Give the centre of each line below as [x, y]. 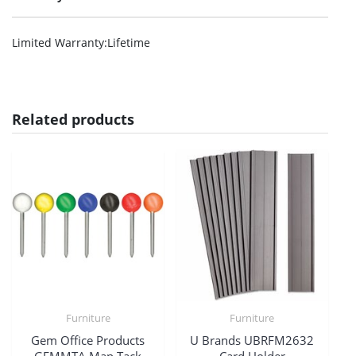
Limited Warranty [58, 43]
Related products [73, 119]
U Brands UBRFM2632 [252, 340]
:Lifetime [127, 43]
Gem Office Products [88, 340]
